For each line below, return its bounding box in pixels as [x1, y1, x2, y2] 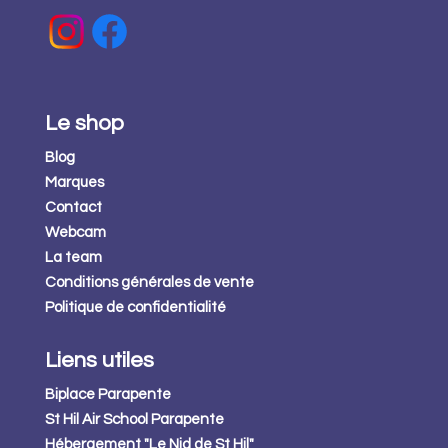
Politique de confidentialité [44, 299, 226, 315]
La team [44, 249, 102, 265]
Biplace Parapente [44, 386, 171, 402]
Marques [44, 174, 104, 190]
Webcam [44, 224, 106, 240]
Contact [44, 199, 102, 215]
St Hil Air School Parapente [44, 411, 224, 427]
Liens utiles [44, 348, 154, 372]
